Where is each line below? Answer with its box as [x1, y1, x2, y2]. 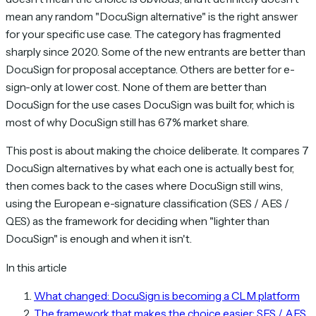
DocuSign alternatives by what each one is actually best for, [6, 162, 294, 176]
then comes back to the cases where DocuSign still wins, [6, 179, 283, 193]
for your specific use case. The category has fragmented [6, 27, 281, 41]
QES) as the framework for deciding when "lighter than [6, 214, 269, 229]
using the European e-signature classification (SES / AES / [6, 197, 289, 211]
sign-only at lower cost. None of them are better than [6, 80, 267, 94]
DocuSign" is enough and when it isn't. [6, 232, 192, 246]
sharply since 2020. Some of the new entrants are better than [6, 44, 305, 59]
